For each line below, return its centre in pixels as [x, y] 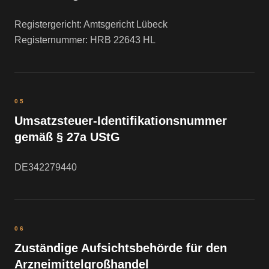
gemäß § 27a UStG [67, 137]
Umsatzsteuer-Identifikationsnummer [121, 121]
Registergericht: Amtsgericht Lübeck [91, 24]
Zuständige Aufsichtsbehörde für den [121, 248]
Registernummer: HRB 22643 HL [85, 40]
